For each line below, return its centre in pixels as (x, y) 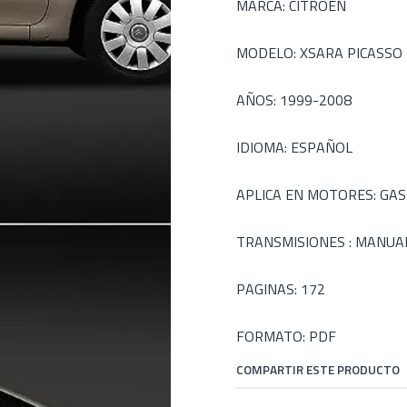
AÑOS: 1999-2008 (294, 100)
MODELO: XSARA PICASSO (319, 53)
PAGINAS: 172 (281, 289)
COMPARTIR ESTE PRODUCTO (318, 370)
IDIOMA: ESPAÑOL (294, 147)
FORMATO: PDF (286, 336)
